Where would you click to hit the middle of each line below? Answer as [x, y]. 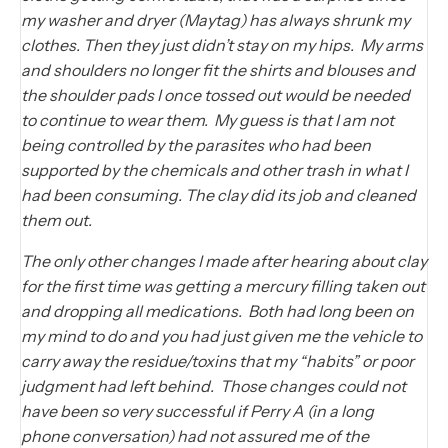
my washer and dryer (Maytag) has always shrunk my [215, 19]
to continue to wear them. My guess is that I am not [207, 119]
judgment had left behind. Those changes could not [213, 385]
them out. [58, 219]
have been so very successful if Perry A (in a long [197, 410]
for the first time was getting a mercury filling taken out [223, 285]
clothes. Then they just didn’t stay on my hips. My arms [222, 44]
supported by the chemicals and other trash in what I [214, 169]
